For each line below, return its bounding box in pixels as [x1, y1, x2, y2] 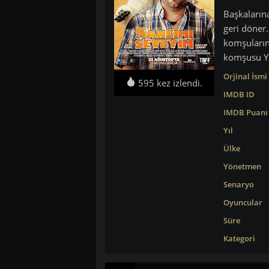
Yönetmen [223, 161, 261, 172]
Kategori [223, 233, 255, 244]
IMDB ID [223, 89, 255, 100]
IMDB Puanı [223, 107, 268, 118]
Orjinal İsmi [223, 71, 267, 82]
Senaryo [223, 179, 254, 190]
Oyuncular [223, 197, 262, 208]
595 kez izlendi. [135, 76, 202, 89]
